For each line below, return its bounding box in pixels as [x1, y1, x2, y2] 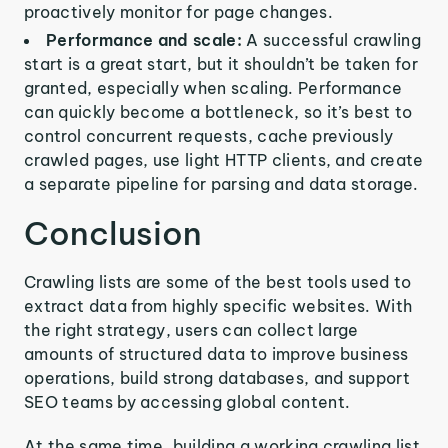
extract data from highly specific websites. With [24, 296, 413, 316]
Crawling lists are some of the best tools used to [24, 272, 412, 292]
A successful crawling [246, 30, 422, 50]
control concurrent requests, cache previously [24, 126, 394, 146]
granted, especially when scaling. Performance [24, 78, 403, 98]
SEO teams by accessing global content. [24, 392, 351, 412]
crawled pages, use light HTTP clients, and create [24, 150, 424, 170]
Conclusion [24, 213, 202, 253]
